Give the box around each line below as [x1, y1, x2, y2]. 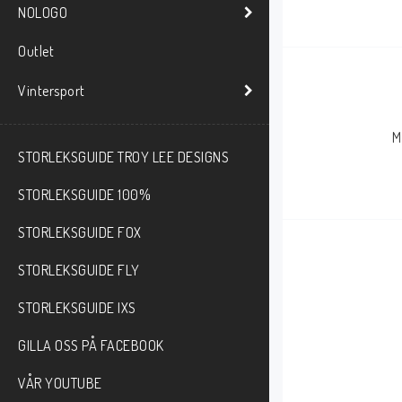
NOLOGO [18, 3, 67, 22]
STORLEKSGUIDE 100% [18, 186, 151, 205]
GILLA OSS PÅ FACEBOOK [18, 336, 164, 355]
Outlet [18, 42, 54, 61]
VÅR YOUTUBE [18, 374, 102, 393]
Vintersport [18, 81, 85, 100]
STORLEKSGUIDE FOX [18, 223, 142, 242]
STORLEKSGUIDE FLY [18, 261, 140, 280]
